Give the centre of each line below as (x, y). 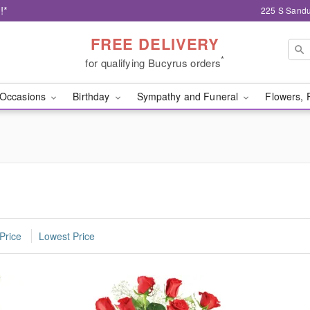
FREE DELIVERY (155, 43)
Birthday (93, 96)
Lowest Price (67, 236)
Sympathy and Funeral (189, 96)
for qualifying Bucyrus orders (153, 62)
